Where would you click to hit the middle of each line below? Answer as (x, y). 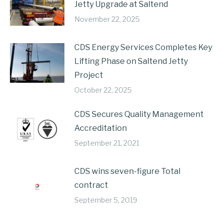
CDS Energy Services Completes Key (143, 47)
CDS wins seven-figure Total (127, 171)
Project (89, 75)
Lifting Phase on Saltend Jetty (131, 61)
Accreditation (101, 128)
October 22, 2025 (103, 90)
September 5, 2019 (106, 200)
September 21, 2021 (107, 143)
